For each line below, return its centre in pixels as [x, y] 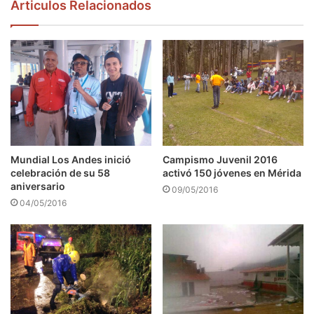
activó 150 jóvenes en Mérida [232, 172]
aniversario [38, 186]
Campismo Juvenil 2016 [220, 159]
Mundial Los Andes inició [71, 159]
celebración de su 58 [60, 172]
